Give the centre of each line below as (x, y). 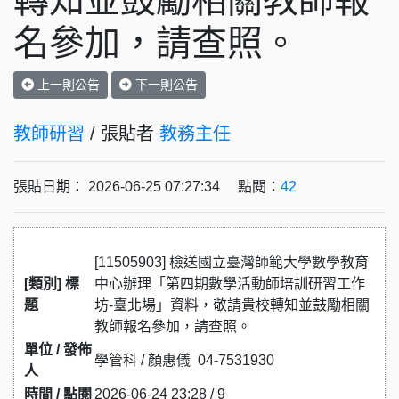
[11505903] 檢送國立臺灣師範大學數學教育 (232, 262)
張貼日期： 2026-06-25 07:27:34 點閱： (147, 187)
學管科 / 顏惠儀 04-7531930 (184, 360)
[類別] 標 (52, 284)
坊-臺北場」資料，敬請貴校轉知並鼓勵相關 (232, 305)
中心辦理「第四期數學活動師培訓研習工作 (230, 284)
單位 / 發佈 (58, 350)
